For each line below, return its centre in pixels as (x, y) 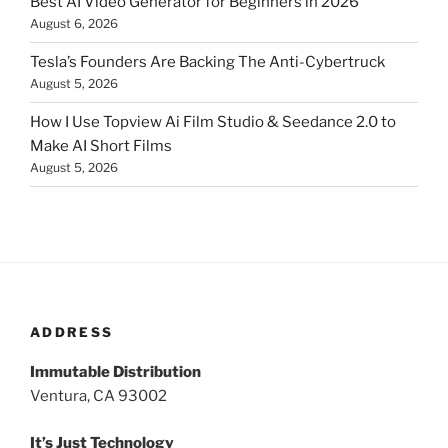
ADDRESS (72, 331)
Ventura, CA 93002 (98, 396)
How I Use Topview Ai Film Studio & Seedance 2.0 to (213, 122)
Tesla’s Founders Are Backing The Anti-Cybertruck (207, 62)
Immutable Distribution (115, 372)
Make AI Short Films (101, 146)
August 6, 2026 (74, 24)
